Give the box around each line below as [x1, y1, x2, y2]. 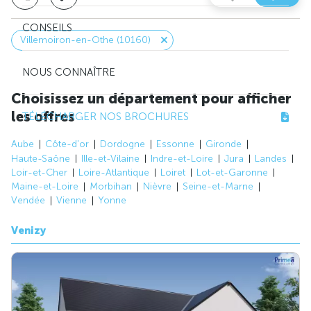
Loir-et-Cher [11, 166, 67, 178]
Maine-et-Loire [11, 180, 78, 193]
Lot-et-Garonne [196, 166, 268, 178]
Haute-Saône [11, 152, 70, 165]
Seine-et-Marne [183, 180, 253, 193]
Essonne [156, 138, 194, 151]
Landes [255, 152, 287, 165]
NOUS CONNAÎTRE [22, 66, 115, 79]
